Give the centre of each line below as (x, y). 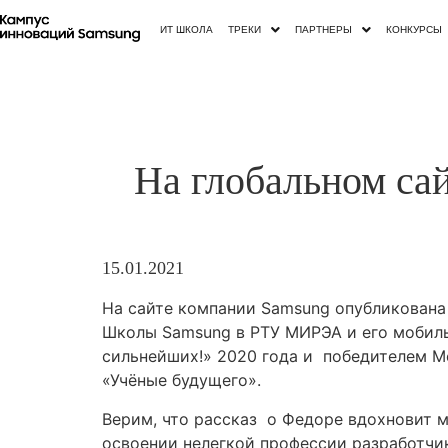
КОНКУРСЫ (414, 29)
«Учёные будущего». (181, 380)
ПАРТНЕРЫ (324, 29)
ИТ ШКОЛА (187, 29)
